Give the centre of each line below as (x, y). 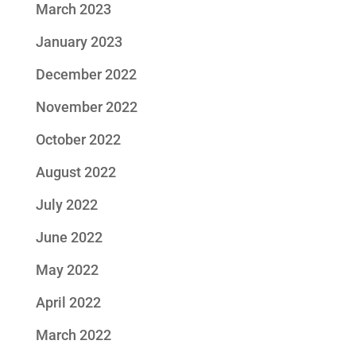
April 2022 (68, 303)
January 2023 (79, 42)
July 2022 (66, 205)
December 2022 (86, 75)
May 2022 (67, 270)
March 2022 (73, 335)
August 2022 (75, 172)
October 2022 (78, 140)
